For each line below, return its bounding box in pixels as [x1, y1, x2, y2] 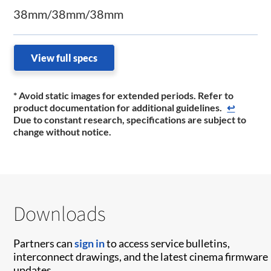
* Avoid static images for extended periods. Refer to [13, 90, 234, 102]
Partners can [13, 237, 75, 250]
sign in [74, 237, 105, 250]
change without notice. [13, 126, 114, 138]
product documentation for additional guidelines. [13, 102, 224, 114]
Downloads [13, 200, 106, 227]
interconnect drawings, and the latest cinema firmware [13, 250, 269, 264]
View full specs [31, 52, 98, 64]
